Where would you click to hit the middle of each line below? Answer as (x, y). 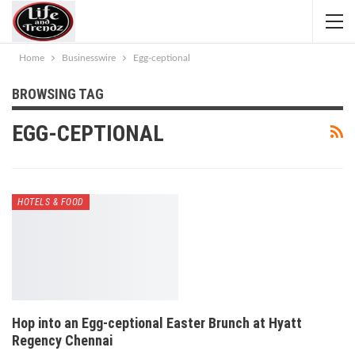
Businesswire (89, 58)
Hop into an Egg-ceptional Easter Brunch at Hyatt (157, 323)
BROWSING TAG (58, 94)
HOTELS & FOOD (51, 202)
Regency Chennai (62, 341)
